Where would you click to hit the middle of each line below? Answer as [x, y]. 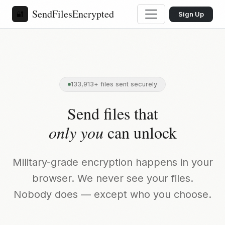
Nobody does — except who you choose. [113, 194]
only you [76, 132]
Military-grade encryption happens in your [113, 162]
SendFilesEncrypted [73, 14]
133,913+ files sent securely [114, 84]
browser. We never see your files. [113, 178]
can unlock [140, 132]
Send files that [113, 113]
